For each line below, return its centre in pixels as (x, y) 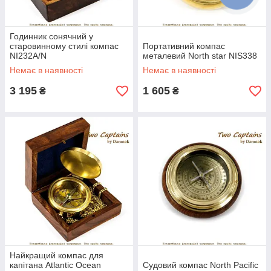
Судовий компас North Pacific (201, 265)
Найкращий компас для (57, 255)
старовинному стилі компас (64, 46)
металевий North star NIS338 (200, 56)
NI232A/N (28, 56)
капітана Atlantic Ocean (55, 265)
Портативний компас (184, 46)
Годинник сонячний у (51, 36)
